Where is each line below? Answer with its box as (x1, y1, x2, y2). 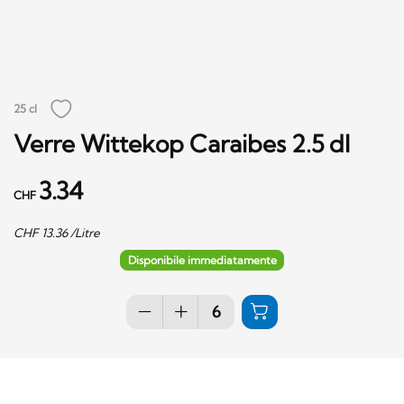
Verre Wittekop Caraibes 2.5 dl (14, 128, 350, 159)
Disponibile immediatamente (127, 252, 277, 267)
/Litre (68, 225, 100, 240)
